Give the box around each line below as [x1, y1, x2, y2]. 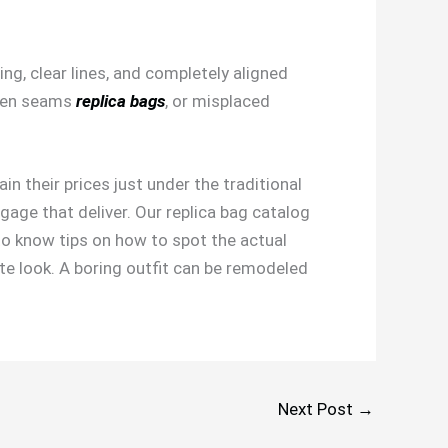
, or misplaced [165, 90, 270, 111]
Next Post [278, 398, 357, 419]
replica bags [76, 90, 165, 111]
